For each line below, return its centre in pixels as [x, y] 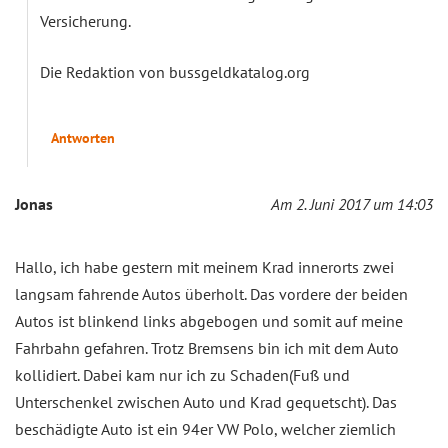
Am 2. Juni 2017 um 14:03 [352, 203]
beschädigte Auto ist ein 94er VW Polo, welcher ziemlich [205, 428]
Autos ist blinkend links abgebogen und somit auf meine [209, 320]
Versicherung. [85, 20]
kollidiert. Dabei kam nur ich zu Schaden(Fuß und [182, 374]
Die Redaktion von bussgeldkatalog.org [175, 71]
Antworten [83, 137]
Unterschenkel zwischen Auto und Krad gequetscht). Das [206, 401]
